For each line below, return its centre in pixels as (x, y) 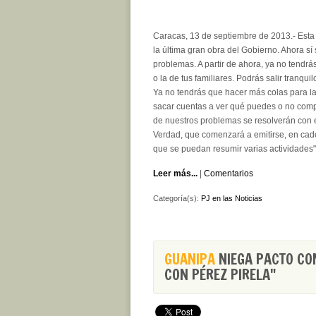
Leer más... (175, 174)
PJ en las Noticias (232, 198)
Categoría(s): (177, 198)
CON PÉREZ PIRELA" (220, 275)
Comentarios (229, 174)
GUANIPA (190, 259)
